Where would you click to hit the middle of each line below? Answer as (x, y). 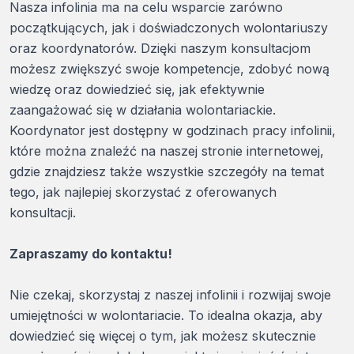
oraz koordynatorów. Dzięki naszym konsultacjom (160, 48)
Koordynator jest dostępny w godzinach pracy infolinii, (173, 130)
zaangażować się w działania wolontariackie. (143, 110)
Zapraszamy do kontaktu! (91, 254)
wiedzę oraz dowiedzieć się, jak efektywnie (137, 89)
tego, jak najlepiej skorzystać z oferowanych (143, 192)
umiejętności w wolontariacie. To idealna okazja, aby (166, 315)
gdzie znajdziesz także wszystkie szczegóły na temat (167, 171)
